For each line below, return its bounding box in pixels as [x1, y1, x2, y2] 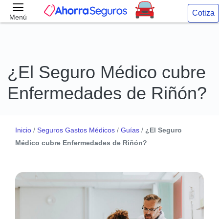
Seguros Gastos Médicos [37, 126, 115, 134]
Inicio [15, 126, 31, 134]
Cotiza [192, 9, 215, 17]
